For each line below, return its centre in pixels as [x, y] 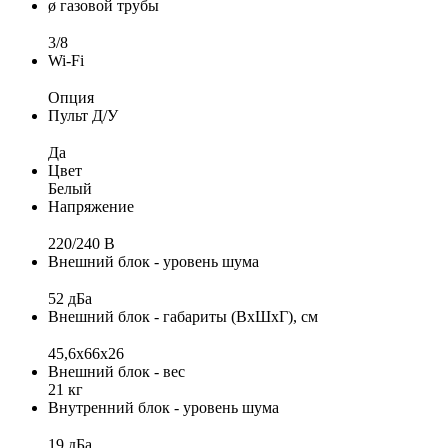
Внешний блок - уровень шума [153, 261]
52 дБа [70, 298]
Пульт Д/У [83, 115]
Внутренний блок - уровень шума [163, 407]
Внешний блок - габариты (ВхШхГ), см [183, 316]
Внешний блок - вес [116, 371]
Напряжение [91, 206]
